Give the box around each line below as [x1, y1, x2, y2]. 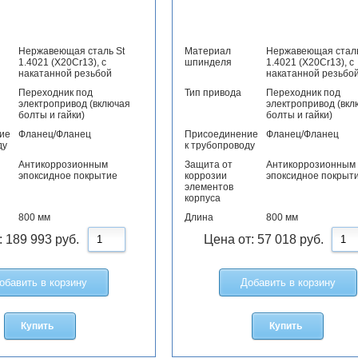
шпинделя [184, 57, 232, 69]
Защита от [184, 159, 233, 171]
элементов [184, 181, 233, 193]
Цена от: [203, 233, 257, 247]
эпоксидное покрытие [18, 170, 117, 182]
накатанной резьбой [18, 68, 112, 80]
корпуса [184, 193, 221, 205]
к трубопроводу [184, 140, 255, 152]
